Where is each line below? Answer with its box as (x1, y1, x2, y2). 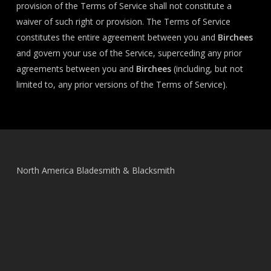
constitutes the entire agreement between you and (16, 31, 218, 43)
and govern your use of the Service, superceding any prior (16, 47, 242, 59)
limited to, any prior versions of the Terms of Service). (16, 79, 227, 90)
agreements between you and (16, 63, 136, 74)
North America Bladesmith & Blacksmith (16, 165, 175, 176)
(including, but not (171, 63, 243, 74)
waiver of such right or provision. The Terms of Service (16, 16, 230, 27)
